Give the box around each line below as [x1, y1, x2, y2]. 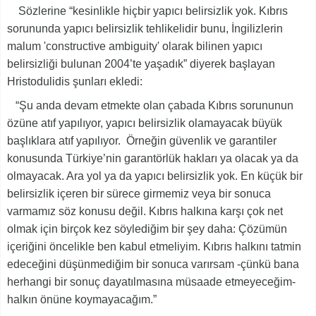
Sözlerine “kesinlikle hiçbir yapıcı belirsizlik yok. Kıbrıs [7, 4, 288, 17]
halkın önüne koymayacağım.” [7, 293, 157, 305]
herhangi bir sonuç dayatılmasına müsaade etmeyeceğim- [7, 275, 296, 288]
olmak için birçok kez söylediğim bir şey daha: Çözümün [7, 222, 287, 235]
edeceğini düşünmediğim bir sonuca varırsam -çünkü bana [7, 257, 299, 270]
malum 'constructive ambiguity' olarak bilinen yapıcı [7, 39, 262, 52]
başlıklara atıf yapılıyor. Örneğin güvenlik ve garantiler [7, 134, 276, 147]
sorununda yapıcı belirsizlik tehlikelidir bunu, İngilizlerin [7, 22, 283, 35]
